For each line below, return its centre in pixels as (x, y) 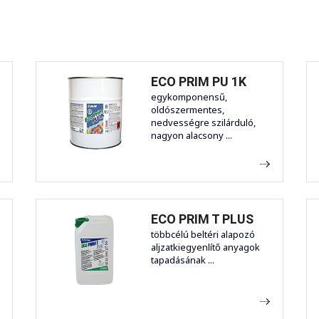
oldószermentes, (188, 110)
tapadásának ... (183, 260)
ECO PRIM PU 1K (199, 82)
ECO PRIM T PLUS (202, 219)
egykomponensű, (189, 97)
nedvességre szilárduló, (203, 123)
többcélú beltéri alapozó (203, 235)
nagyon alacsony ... (192, 136)
